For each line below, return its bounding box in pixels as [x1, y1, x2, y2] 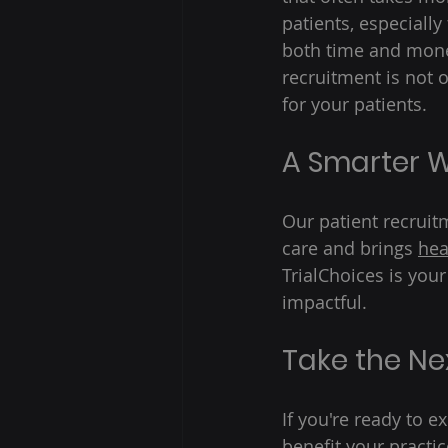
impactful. [282, 290, 372, 315]
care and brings [282, 236, 418, 261]
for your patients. [282, 92, 432, 117]
